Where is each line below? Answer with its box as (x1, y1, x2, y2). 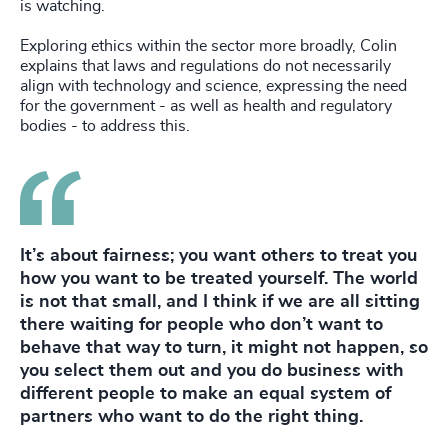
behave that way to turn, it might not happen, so (20, 338, 428, 357)
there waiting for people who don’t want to (20, 315, 383, 334)
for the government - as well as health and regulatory (20, 97, 392, 114)
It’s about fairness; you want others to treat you (20, 246, 417, 265)
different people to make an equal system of (20, 384, 391, 403)
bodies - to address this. (20, 117, 198, 134)
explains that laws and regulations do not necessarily (20, 57, 391, 74)
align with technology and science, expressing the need (20, 77, 407, 94)
